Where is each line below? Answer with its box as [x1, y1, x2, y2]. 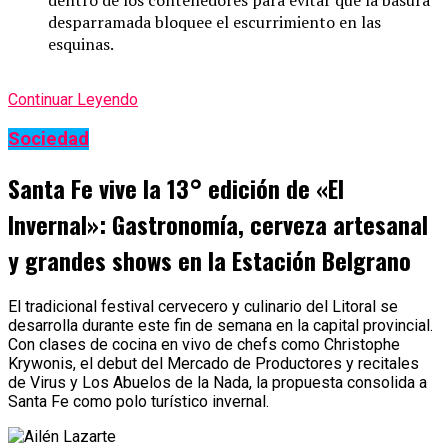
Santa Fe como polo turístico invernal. [8, 392, 269, 412]
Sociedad [8, 127, 89, 150]
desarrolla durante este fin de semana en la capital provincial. [8, 316, 433, 336]
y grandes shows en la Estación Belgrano [8, 241, 411, 278]
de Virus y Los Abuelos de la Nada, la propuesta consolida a [8, 373, 427, 393]
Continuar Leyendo [8, 89, 138, 109]
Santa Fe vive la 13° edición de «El [8, 169, 344, 206]
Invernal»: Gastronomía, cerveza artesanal [8, 205, 428, 242]
